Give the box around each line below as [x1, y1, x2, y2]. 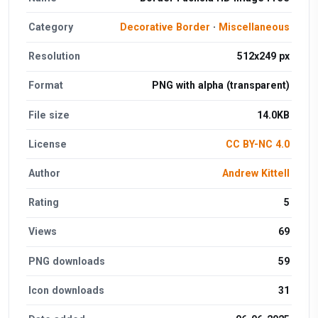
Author [28, 167, 61, 179]
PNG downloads [28, 255, 106, 267]
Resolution [28, 50, 81, 62]
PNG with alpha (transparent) [151, 79, 290, 92]
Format [28, 79, 64, 92]
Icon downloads [28, 284, 105, 296]
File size [28, 109, 70, 121]
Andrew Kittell [221, 167, 290, 179]
